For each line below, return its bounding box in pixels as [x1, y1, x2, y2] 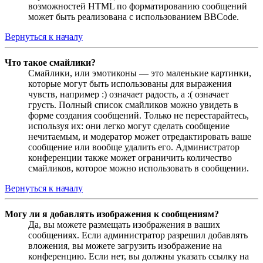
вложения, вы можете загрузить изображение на [28, 240, 222, 251]
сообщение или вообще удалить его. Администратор [28, 141, 240, 152]
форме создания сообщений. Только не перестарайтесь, [28, 110, 249, 120]
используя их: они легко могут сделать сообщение [28, 120, 230, 131]
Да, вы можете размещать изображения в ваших [28, 219, 220, 230]
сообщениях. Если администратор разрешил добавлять [28, 230, 248, 240]
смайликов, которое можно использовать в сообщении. [28, 163, 249, 173]
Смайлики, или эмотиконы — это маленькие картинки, [28, 68, 251, 78]
